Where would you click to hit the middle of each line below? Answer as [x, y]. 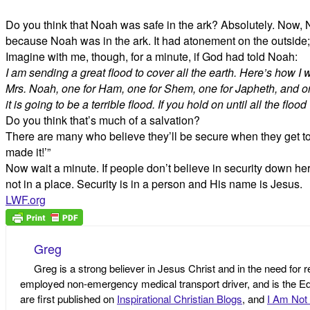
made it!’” [28, 152]
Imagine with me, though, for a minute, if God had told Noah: [152, 56]
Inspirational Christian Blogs [180, 299]
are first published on [69, 299]
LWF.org [26, 200]
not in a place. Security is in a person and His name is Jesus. [154, 184]
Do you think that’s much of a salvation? [103, 120]
